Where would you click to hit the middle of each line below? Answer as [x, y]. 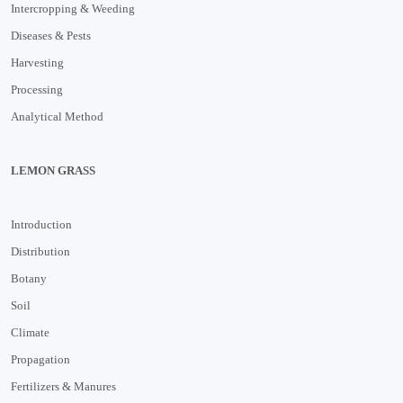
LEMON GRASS [53, 170]
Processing [37, 89]
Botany [29, 278]
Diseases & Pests [51, 35]
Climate [30, 332]
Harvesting [37, 62]
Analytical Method [57, 116]
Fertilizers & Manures [63, 386]
